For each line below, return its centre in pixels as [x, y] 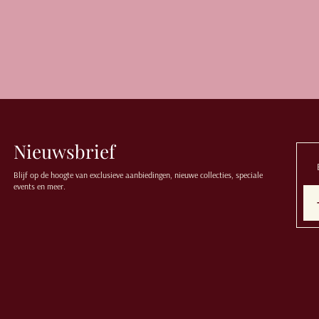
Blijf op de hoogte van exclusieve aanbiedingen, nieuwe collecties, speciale [138, 175]
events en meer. [40, 186]
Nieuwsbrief [64, 151]
